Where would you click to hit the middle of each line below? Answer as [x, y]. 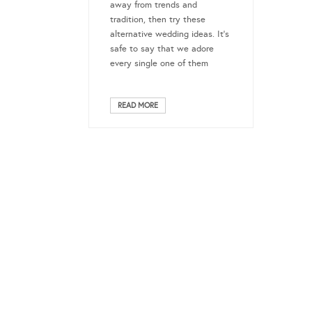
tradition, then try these [158, 20]
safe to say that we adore [162, 49]
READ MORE [138, 106]
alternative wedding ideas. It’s [170, 34]
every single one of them [159, 64]
